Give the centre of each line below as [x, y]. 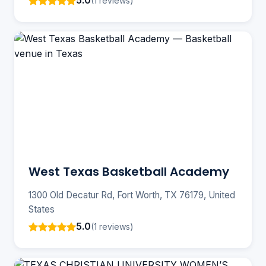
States [42, 210]
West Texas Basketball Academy [129, 172]
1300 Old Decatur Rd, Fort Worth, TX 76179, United [132, 195]
